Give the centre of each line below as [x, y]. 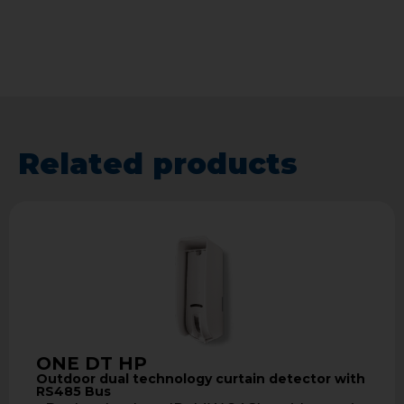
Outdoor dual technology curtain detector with [201, 378]
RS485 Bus [73, 391]
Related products [158, 163]
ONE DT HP [92, 363]
